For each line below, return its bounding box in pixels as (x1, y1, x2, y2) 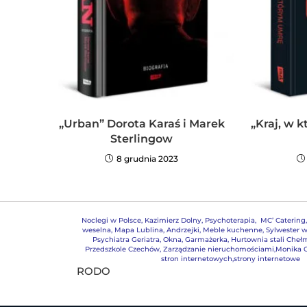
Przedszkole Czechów (84, 245, 160, 254)
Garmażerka (184, 235, 228, 245)
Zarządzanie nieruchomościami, (162, 245, 275, 254)
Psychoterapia (204, 216, 255, 225)
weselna (82, 225, 112, 235)
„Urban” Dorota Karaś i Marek (58, 117, 225, 131)
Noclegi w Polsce (81, 216, 141, 225)
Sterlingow (110, 132, 173, 146)
